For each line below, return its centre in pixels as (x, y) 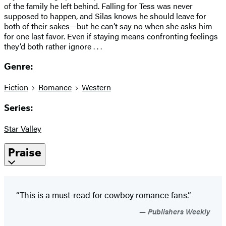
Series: (18, 108)
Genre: (18, 67)
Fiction (16, 87)
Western (96, 87)
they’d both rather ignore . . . (53, 46)
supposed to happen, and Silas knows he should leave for (105, 16)
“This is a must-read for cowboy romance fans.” (103, 195)
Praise (25, 153)
